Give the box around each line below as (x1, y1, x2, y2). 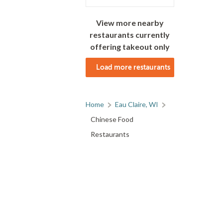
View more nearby (96, 17, 164, 27)
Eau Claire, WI (115, 100, 158, 109)
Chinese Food (91, 114, 133, 123)
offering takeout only (90, 41, 170, 51)
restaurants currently (90, 29, 170, 39)
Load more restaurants (96, 63, 170, 71)
